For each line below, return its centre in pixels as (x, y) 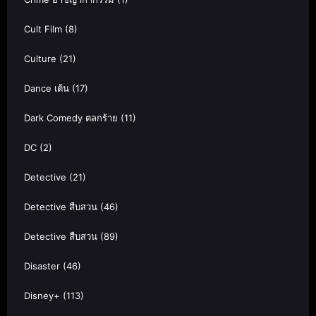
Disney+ (42, 296)
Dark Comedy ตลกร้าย (71, 118)
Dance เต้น (47, 89)
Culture (40, 59)
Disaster (42, 266)
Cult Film (43, 29)
